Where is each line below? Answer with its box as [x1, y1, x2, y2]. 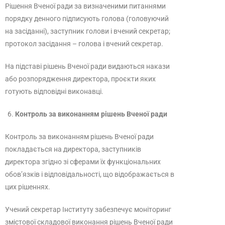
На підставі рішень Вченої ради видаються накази [5, 62, 170, 70]
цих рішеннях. [5, 183, 50, 191]
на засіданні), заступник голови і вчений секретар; [5, 27, 170, 35]
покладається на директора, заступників [5, 145, 141, 153]
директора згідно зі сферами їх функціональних [5, 158, 161, 166]
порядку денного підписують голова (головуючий [5, 15, 169, 23]
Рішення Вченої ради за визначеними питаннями [5, 2, 166, 10]
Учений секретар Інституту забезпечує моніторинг [5, 205, 171, 213]
